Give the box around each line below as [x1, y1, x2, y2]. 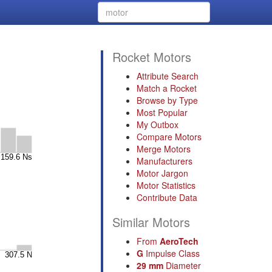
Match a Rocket [137, 82, 197, 94]
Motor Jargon [137, 167, 188, 179]
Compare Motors [137, 131, 202, 143]
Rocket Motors [112, 48, 191, 66]
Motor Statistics [137, 179, 195, 191]
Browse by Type [137, 94, 198, 106]
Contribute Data [137, 191, 197, 203]
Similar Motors [112, 213, 190, 231]
